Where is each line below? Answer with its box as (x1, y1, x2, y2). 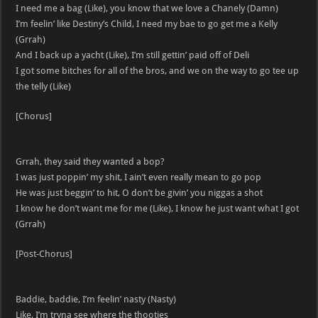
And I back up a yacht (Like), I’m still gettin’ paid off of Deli (16, 50, 250, 61)
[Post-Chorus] (16, 248, 73, 260)
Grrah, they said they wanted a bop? (16, 156, 165, 168)
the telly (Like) (16, 81, 72, 92)
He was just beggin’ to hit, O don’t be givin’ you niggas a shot (16, 187, 263, 199)
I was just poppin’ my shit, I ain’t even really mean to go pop (16, 172, 262, 183)
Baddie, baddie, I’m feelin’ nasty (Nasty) (16, 294, 177, 305)
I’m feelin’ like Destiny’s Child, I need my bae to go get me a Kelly (16, 18, 278, 30)
